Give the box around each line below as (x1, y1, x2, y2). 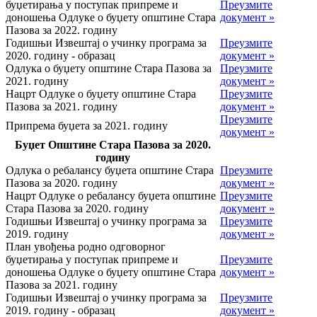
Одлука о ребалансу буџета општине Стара (6, 163, 214, 176)
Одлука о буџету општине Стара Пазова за (6, 62, 212, 74)
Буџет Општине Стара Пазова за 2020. (15, 138, 211, 151)
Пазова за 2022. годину (6, 23, 117, 36)
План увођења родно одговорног (6, 240, 166, 253)
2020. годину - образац (6, 49, 115, 62)
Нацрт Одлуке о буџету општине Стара (6, 87, 196, 100)
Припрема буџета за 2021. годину (6, 119, 168, 132)
